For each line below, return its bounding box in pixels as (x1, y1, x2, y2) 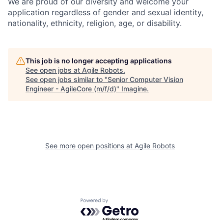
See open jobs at (26, 66, 82, 74)
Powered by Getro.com (80, 198, 166, 208)
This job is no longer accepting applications (26, 56, 172, 65)
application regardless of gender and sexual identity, (8, 7, 203, 17)
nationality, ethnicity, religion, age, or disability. (8, 18, 182, 28)
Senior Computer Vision (108, 75, 183, 83)
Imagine (121, 84, 147, 93)
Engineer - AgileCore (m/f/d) (26, 84, 116, 93)
